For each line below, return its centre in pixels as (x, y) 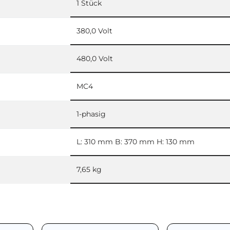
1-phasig (91, 114)
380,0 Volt (94, 31)
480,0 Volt (95, 58)
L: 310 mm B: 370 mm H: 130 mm (136, 141)
